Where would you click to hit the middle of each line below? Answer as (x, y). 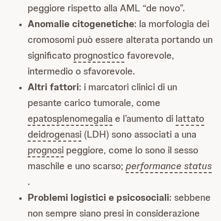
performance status (169, 166)
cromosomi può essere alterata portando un (120, 39)
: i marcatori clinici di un (128, 87)
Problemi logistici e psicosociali (98, 197)
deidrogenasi (55, 134)
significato (51, 55)
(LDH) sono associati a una (139, 134)
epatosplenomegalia (70, 118)
